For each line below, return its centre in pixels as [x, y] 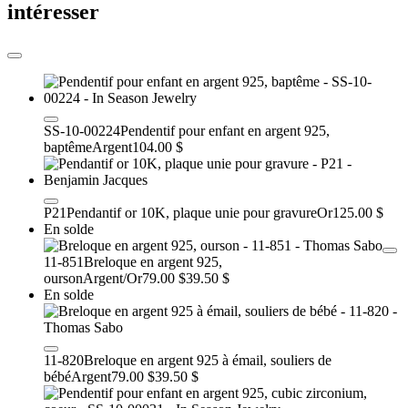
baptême [68, 147]
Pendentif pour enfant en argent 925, [225, 130]
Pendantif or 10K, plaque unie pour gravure [192, 212]
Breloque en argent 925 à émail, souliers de [208, 360]
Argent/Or [112, 278]
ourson [63, 278]
